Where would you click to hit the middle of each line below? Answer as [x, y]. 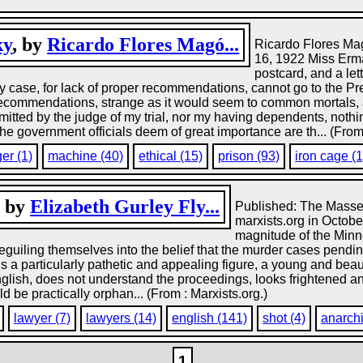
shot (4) [284, 318]
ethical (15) [171, 156]
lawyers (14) [122, 318]
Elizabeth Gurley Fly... [125, 207]
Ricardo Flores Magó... [143, 45]
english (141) [210, 318]
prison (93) [249, 156]
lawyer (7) [43, 318]
